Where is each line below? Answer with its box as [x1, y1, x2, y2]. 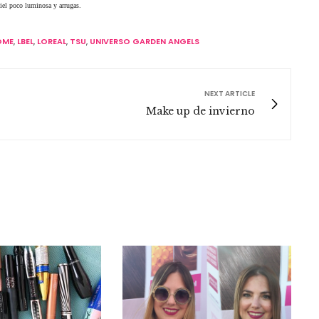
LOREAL [37, 35, 66, 47]
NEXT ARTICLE [204, 88, 255, 99]
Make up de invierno [146, 104, 255, 117]
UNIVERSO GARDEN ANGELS [90, 35, 199, 47]
